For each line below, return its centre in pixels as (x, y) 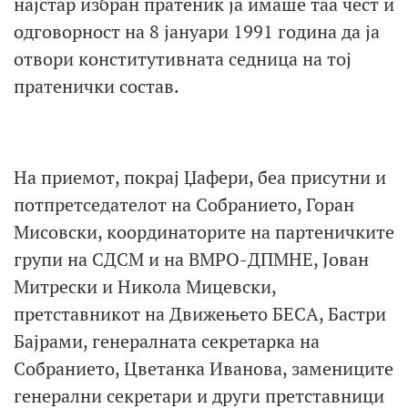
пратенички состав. (97, 86)
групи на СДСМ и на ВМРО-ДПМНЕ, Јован (191, 259)
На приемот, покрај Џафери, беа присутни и (200, 177)
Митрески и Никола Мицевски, (145, 286)
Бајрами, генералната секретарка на (167, 341)
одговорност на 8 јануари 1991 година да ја (197, 31)
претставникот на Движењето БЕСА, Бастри (200, 313)
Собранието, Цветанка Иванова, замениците (204, 368)
